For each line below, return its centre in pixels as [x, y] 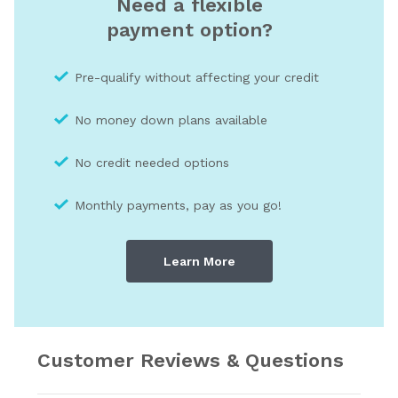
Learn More [199, 261]
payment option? [190, 29]
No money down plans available [171, 119]
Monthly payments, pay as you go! [178, 205]
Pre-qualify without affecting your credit [197, 77]
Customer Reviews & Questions [191, 360]
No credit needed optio [145, 162]
